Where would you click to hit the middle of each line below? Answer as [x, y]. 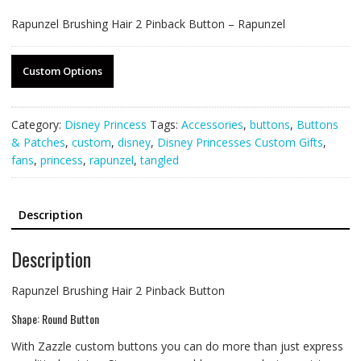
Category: [37, 125]
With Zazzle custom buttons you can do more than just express [177, 346]
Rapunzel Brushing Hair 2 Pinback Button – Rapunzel [148, 24]
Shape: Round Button [55, 318]
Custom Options [62, 71]
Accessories [212, 125]
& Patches [38, 143]
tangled [159, 160]
